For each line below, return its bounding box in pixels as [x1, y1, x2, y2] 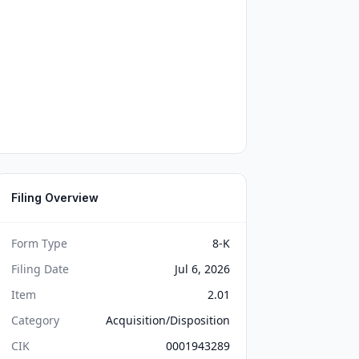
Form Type [11, 236, 68, 251]
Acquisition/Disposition [105, 313, 230, 328]
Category [11, 313, 60, 328]
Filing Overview [11, 191, 99, 204]
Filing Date [11, 261, 70, 276]
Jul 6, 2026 [174, 261, 230, 276]
